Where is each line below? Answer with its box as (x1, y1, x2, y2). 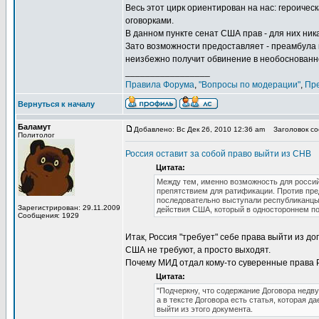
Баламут (18, 122, 51, 131)
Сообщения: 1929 (18, 211, 79, 219)
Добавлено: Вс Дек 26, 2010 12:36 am (134, 125, 265, 133)
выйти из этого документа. (157, 305, 253, 313)
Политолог (18, 131, 55, 139)
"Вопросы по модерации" (199, 80, 300, 90)
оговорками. (125, 16, 174, 26)
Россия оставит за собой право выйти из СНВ (125, 149, 311, 159)
